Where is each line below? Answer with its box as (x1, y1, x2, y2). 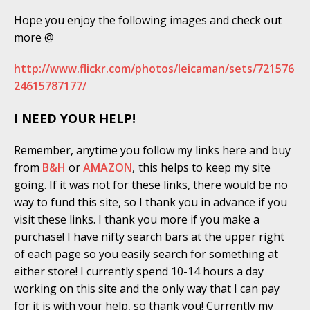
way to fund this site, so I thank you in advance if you (14, 194, 287, 210)
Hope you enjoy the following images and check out (14, 12, 282, 28)
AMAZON (83, 160, 132, 176)
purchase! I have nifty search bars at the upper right (14, 229, 284, 245)
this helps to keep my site (136, 160, 271, 176)
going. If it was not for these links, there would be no (14, 177, 288, 193)
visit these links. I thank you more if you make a (14, 212, 259, 228)
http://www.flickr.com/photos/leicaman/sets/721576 (14, 61, 294, 77)
